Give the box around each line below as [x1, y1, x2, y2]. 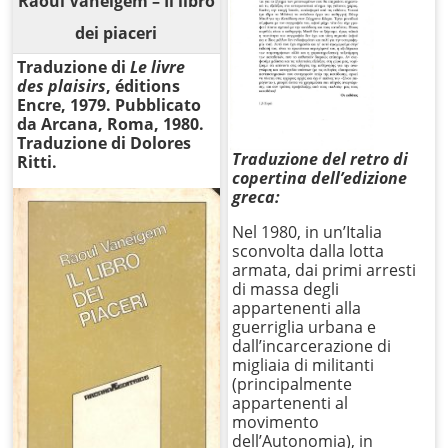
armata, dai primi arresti [232, 259, 417, 282]
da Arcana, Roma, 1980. [17, 113, 205, 136]
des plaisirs [17, 75, 107, 98]
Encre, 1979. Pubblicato [17, 94, 202, 117]
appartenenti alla [232, 297, 362, 320]
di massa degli [232, 278, 340, 301]
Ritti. [17, 151, 58, 174]
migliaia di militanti [232, 354, 375, 377]
